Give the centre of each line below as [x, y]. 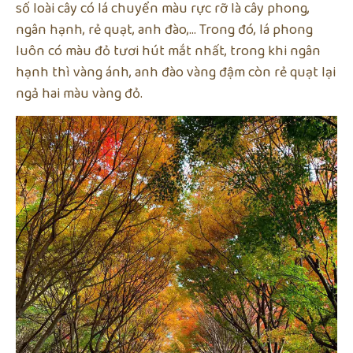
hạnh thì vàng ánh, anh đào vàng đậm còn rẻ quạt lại [176, 72]
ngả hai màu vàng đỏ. [79, 93]
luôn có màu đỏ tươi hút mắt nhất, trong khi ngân [168, 51]
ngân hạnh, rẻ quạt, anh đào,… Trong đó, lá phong [164, 30]
